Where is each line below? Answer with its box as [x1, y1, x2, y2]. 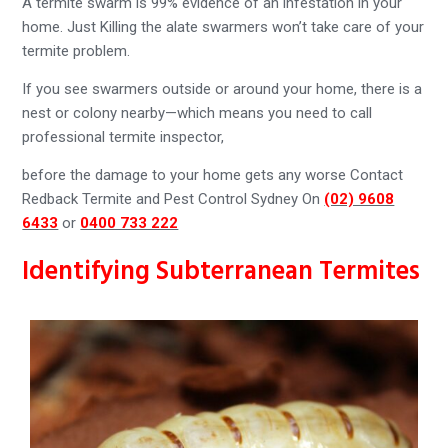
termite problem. [22, 41, 131, 60]
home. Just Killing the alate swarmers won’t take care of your [22, 17, 425, 36]
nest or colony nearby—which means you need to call [22, 103, 373, 122]
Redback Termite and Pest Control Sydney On [22, 189, 325, 208]
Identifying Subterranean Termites [22, 251, 421, 293]
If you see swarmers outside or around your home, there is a [22, 79, 423, 98]
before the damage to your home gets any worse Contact [22, 165, 404, 184]
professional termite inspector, [22, 127, 225, 146]
